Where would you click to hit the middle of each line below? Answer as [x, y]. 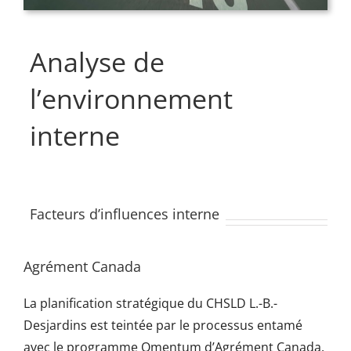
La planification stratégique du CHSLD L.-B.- [150, 304]
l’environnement [131, 99]
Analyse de [97, 62]
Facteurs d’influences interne [124, 213]
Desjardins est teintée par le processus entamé [163, 326]
